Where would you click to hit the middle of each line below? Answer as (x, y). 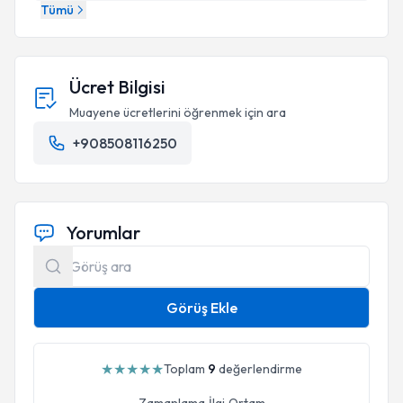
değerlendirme (259, 369)
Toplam (186, 369)
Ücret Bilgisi (117, 87)
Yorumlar (103, 233)
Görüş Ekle (201, 308)
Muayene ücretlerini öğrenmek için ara (178, 112)
